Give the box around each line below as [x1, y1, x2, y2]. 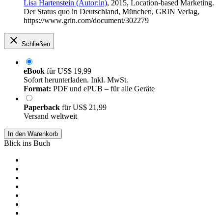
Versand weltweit [24, 112, 77, 121]
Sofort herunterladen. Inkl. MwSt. [24, 76, 128, 84]
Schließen [22, 40, 50, 48]
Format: [24, 84, 51, 93]
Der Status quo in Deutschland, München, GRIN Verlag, [24, 7, 199, 16]
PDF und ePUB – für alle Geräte [51, 84, 155, 93]
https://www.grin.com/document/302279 [24, 16, 149, 25]
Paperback [24, 103, 62, 112]
